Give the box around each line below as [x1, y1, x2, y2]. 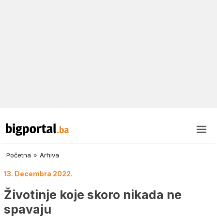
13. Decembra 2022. [4, 170, 73, 178]
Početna [6, 151, 31, 159]
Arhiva [40, 151, 59, 159]
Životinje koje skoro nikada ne [4, 187, 182, 202]
